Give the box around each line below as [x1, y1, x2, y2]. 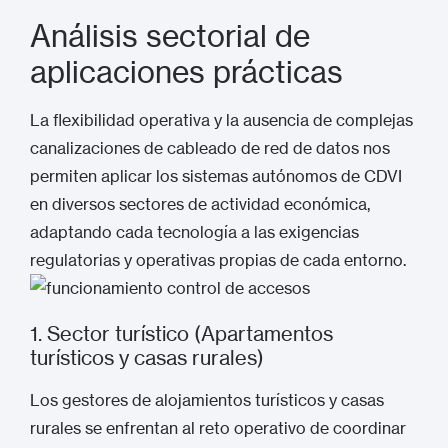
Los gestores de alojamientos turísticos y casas [30, 390, 384, 410]
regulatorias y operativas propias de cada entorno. [30, 250, 406, 270]
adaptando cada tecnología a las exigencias [30, 222, 359, 242]
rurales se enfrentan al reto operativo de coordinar [30, 418, 406, 438]
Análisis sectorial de [30, 18, 310, 54]
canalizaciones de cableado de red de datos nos [30, 138, 390, 158]
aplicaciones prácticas [30, 54, 343, 90]
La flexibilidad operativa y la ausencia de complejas [30, 110, 413, 130]
